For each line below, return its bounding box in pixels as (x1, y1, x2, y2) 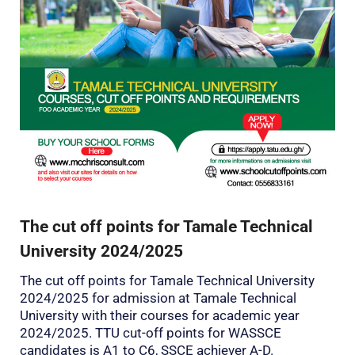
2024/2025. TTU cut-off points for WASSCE (20, 324, 281, 341)
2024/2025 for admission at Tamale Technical (20, 289, 296, 306)
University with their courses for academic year (20, 307, 300, 323)
